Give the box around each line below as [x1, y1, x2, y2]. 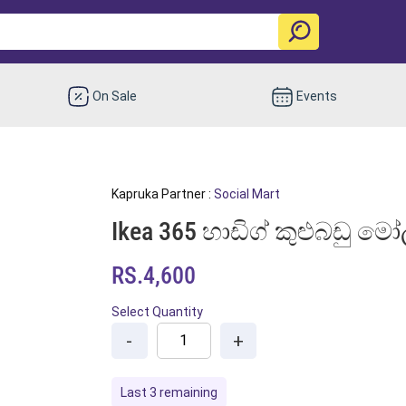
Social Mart [213, 186, 280, 201]
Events [295, 88, 337, 103]
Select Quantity [111, 304, 203, 319]
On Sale [92, 88, 138, 103]
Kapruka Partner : [111, 186, 214, 201]
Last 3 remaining [120, 384, 217, 400]
